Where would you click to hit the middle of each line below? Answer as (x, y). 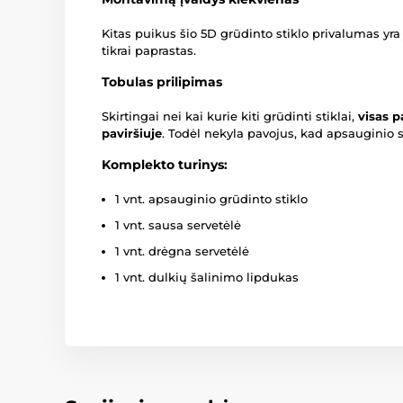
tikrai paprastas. (149, 51)
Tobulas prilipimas (162, 82)
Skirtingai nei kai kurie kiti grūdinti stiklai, (230, 116)
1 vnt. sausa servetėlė (178, 225)
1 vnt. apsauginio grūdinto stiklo (211, 199)
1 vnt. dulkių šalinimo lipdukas (207, 278)
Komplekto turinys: (165, 165)
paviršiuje (132, 134)
